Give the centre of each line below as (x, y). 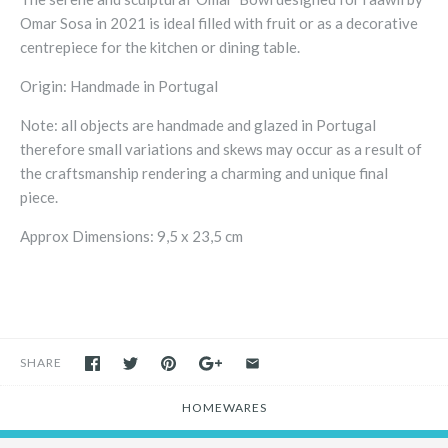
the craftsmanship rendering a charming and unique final (204, 173)
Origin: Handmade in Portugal (119, 86)
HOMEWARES (224, 408)
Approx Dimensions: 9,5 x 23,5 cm (131, 236)
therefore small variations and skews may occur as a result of (221, 149)
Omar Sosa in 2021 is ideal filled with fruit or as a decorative (219, 23)
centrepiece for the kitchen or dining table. (161, 47)
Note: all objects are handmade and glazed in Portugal (198, 125)
